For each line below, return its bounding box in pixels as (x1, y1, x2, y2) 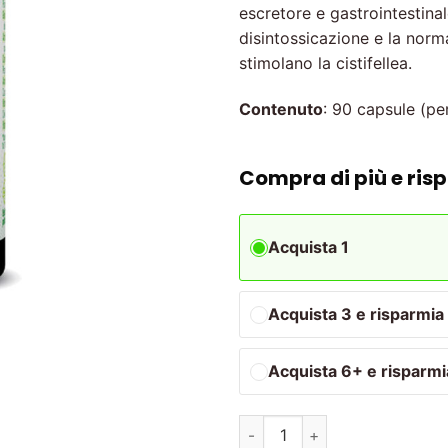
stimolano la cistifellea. (239, 52, 412, 73)
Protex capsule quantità (238, 417, 405, 435)
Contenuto (239, 98, 323, 119)
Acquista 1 (268, 237, 349, 258)
